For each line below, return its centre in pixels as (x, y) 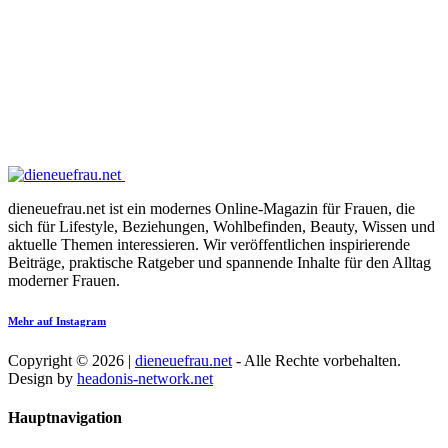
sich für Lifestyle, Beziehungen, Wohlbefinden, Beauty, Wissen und (221, 227)
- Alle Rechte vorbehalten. (316, 361)
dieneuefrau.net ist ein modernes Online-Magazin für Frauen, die (211, 209)
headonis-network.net (145, 379)
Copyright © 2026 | (71, 361)
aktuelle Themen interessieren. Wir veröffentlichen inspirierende (209, 245)
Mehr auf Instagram (57, 321)
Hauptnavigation (65, 418)
